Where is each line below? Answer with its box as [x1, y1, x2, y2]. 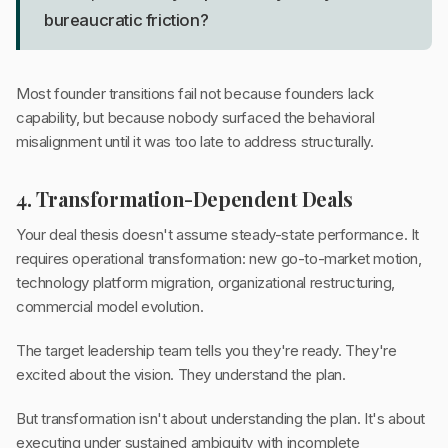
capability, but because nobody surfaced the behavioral [16, 108, 375, 128]
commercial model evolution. [16, 297, 204, 317]
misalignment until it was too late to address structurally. [16, 132, 374, 152]
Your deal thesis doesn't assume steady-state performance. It [16, 225, 420, 245]
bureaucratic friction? [44, 10, 209, 31]
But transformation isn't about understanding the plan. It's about [16, 409, 426, 429]
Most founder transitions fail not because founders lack [16, 84, 375, 104]
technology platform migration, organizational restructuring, [16, 273, 396, 293]
